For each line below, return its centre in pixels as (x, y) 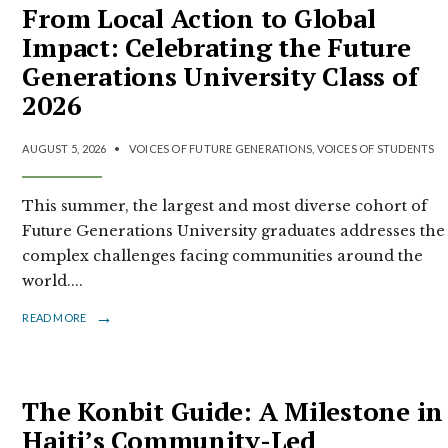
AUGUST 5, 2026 (64, 148)
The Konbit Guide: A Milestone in (233, 410)
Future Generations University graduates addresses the (234, 230)
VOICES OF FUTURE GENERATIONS (220, 148)
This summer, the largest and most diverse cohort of (225, 205)
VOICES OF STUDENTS (375, 148)
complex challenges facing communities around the (223, 255)
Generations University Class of (220, 75)
